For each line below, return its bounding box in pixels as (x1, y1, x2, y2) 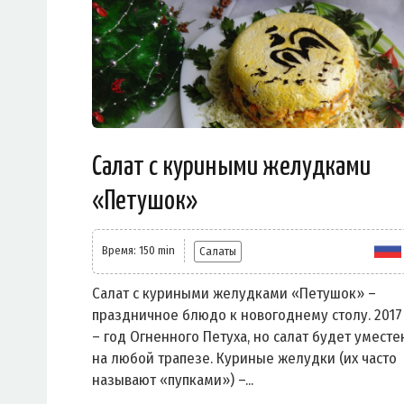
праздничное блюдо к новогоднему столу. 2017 (92, 306, 402, 326)
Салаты (199, 244, 236, 259)
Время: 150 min (102, 243, 175, 258)
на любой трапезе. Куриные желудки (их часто (92, 349, 397, 369)
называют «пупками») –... (92, 371, 253, 390)
